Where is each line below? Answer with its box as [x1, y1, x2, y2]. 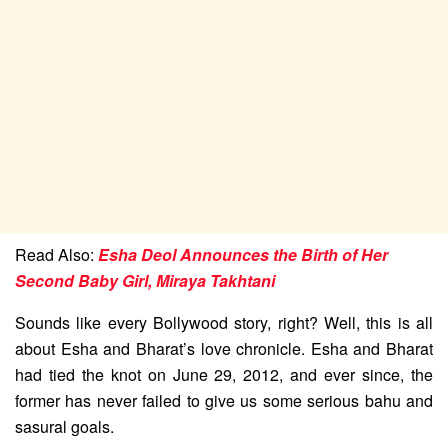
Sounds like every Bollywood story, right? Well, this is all [15, 310, 433, 334]
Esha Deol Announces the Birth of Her [98, 242, 388, 266]
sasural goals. [15, 414, 114, 438]
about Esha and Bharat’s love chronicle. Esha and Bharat [15, 336, 433, 360]
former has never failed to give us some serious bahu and [15, 388, 433, 412]
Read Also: [15, 242, 98, 266]
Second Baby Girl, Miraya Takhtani [15, 268, 275, 292]
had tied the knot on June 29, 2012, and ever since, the [15, 362, 433, 386]
